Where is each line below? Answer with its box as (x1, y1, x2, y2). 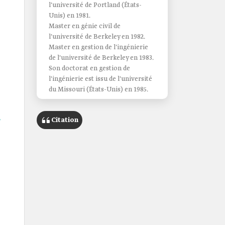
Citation (51, 116, 78, 125)
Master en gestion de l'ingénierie (49, 43, 148, 52)
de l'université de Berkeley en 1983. (49, 54, 154, 62)
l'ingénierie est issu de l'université (49, 75, 152, 83)
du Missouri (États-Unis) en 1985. (49, 85, 148, 94)
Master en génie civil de (49, 22, 121, 31)
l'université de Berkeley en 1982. (49, 33, 145, 41)
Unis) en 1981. (49, 12, 90, 20)
